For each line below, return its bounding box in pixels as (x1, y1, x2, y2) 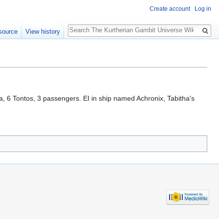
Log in (195, 5, 211, 13)
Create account (150, 5, 190, 13)
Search (67, 19, 100, 30)
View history (25, 28, 60, 36)
